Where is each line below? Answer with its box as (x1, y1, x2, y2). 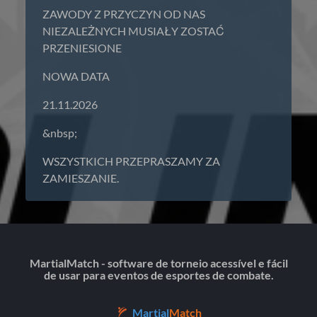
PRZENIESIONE (42, 41, 122, 54)
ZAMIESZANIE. (42, 171, 119, 185)
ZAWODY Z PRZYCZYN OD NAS (42, 7, 205, 21)
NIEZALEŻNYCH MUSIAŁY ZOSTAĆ (42, 24, 224, 38)
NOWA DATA (42, 69, 110, 83)
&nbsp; (42, 126, 77, 139)
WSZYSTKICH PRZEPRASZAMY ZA (42, 154, 220, 168)
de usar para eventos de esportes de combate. (43, 269, 274, 282)
